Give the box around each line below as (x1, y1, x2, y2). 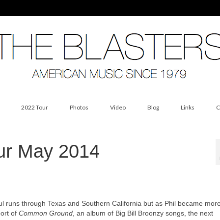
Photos (69, 104, 88, 111)
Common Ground (19, 209, 73, 217)
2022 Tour (21, 104, 48, 111)
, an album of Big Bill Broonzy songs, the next (73, 209, 213, 217)
